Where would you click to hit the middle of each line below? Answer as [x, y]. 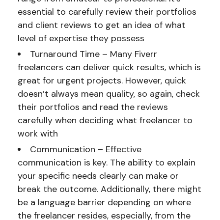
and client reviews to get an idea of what [101, 25]
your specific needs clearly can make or [98, 176]
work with [38, 133]
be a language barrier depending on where [104, 202]
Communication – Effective [85, 149]
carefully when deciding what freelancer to [105, 120]
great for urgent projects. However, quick [102, 80]
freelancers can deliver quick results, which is [109, 67]
